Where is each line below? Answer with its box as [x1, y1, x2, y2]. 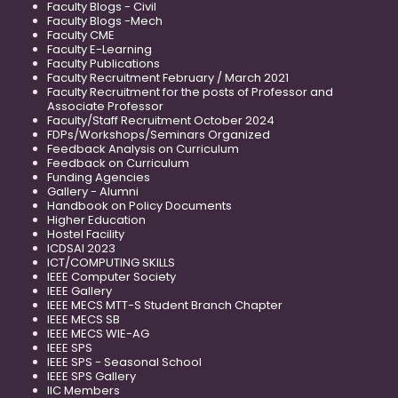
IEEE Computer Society [47, 267, 176, 285]
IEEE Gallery [47, 282, 112, 299]
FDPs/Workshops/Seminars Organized [47, 125, 270, 143]
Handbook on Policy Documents [47, 196, 232, 214]
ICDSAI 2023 [47, 239, 115, 257]
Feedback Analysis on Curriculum [47, 139, 239, 157]
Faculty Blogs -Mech [47, 12, 163, 29]
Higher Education [47, 211, 146, 228]
